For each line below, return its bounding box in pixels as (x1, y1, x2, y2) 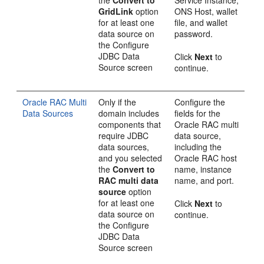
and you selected (98, 152, 163, 164)
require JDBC (98, 130, 149, 141)
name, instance (174, 163, 232, 175)
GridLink (98, 5, 134, 17)
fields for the (174, 107, 221, 119)
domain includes (98, 107, 160, 119)
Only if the (98, 96, 137, 108)
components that (98, 118, 161, 130)
